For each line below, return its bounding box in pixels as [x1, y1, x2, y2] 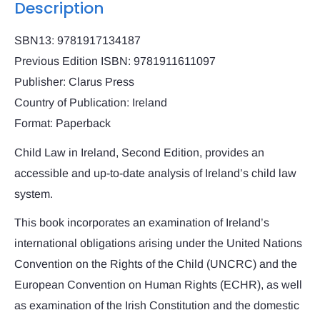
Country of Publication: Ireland [14, 96, 167, 109]
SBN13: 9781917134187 [14, 34, 141, 47]
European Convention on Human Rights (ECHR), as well [14, 278, 302, 291]
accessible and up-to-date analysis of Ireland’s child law [14, 166, 296, 179]
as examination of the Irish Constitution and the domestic [14, 299, 299, 311]
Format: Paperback [14, 117, 111, 130]
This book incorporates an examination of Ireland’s [14, 216, 269, 229]
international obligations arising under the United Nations [14, 236, 302, 249]
